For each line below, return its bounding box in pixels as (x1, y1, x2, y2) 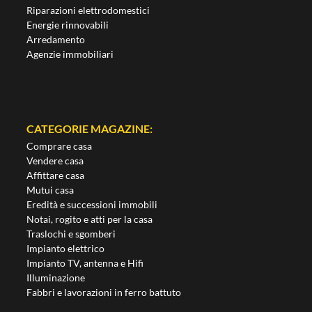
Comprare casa (26, 140, 93, 152)
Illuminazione (26, 272, 86, 283)
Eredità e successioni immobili (26, 198, 158, 210)
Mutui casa (26, 184, 75, 196)
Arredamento (26, 33, 86, 45)
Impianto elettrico (26, 242, 105, 254)
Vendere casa (26, 155, 84, 166)
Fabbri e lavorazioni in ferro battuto (26, 286, 182, 298)
